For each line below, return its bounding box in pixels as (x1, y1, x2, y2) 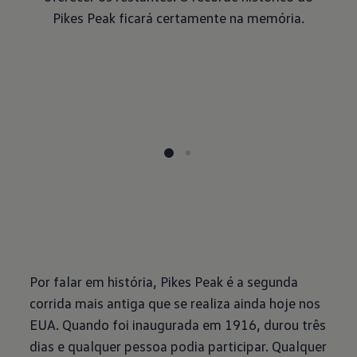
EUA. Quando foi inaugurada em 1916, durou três (29, 316, 327, 333)
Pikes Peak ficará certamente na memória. (52, 9, 304, 26)
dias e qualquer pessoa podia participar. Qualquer (29, 337, 328, 355)
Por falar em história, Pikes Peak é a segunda (29, 273, 299, 290)
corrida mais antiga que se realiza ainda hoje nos (29, 294, 321, 312)
